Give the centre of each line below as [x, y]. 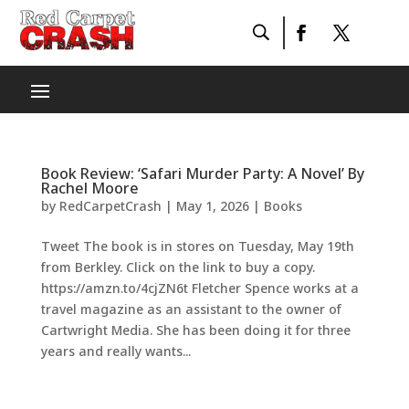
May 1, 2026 [212, 206]
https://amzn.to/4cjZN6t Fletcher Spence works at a [199, 288]
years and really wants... [115, 351]
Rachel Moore [89, 188]
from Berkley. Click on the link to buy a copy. [178, 267]
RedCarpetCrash [110, 206]
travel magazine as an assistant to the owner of [191, 309]
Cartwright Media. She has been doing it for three [195, 330]
